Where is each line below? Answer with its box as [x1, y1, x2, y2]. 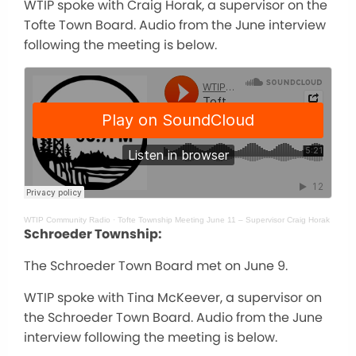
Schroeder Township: [24, 224, 162, 243]
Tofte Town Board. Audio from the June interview [24, 15, 326, 34]
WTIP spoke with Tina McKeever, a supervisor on [24, 288, 322, 307]
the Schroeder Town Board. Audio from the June [24, 308, 323, 327]
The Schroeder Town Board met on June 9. [24, 256, 288, 275]
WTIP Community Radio [24, 215, 110, 224]
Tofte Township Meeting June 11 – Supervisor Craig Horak [118, 215, 330, 224]
